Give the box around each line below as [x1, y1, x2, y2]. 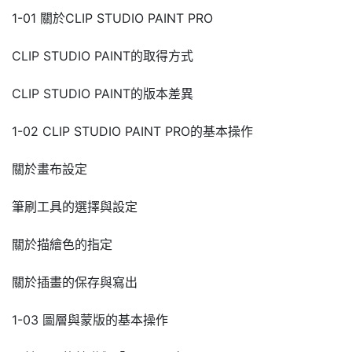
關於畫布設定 [12, 160, 87, 177]
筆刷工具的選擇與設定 [12, 198, 137, 214]
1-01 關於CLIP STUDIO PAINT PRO [12, 9, 213, 26]
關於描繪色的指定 [12, 236, 112, 252]
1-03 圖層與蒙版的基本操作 [12, 311, 168, 328]
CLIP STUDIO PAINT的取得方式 [12, 47, 193, 64]
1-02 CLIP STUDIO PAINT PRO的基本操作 [12, 123, 253, 139]
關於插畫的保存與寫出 [12, 273, 137, 290]
